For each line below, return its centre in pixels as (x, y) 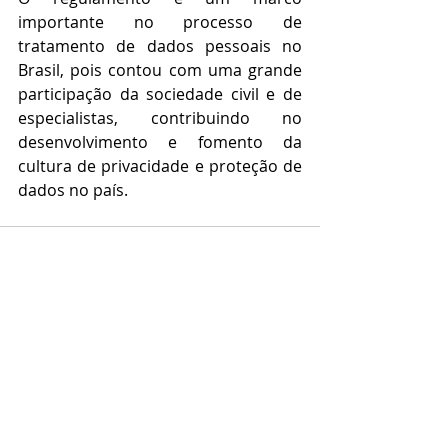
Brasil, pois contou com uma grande (160, 70)
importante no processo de (160, 22)
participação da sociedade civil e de (160, 94)
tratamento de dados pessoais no (160, 46)
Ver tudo (291, 374)
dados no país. (73, 190)
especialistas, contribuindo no (160, 118)
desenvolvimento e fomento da (160, 142)
